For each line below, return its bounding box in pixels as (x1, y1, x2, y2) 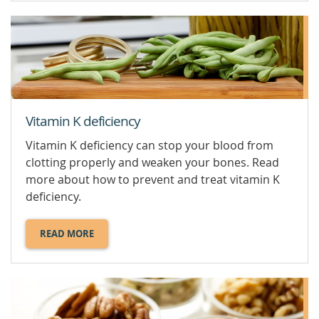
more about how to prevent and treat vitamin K (26, 171, 280, 187)
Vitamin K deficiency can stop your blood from (26, 137, 273, 153)
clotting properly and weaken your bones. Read (26, 154, 279, 170)
